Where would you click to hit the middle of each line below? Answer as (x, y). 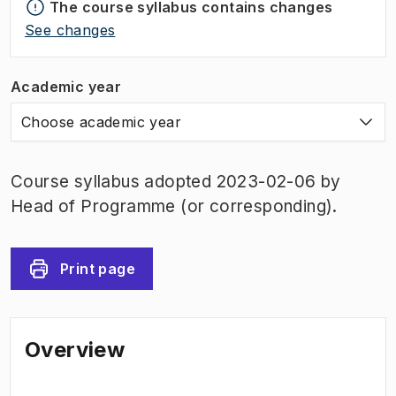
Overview (75, 349)
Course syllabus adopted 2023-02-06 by (176, 181)
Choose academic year (101, 122)
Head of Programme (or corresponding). (174, 206)
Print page (98, 268)
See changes (70, 30)
